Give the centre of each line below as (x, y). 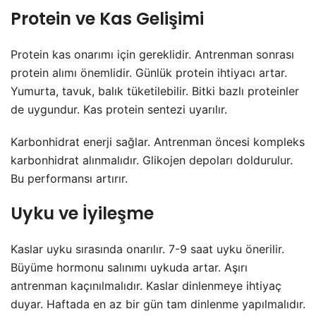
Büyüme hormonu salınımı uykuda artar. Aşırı (129, 268)
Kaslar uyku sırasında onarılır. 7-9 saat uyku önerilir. (147, 249)
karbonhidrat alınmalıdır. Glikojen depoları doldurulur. (152, 160)
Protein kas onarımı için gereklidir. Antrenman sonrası (152, 55)
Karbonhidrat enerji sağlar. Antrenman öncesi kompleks (158, 142)
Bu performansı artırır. (69, 179)
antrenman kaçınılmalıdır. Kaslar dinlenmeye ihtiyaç (146, 286)
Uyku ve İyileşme (82, 214)
